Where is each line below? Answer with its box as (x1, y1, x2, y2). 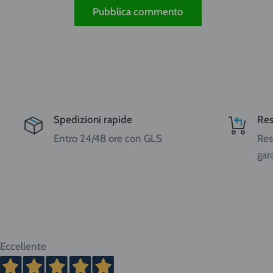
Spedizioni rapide (54, 113, 132, 126)
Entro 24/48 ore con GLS (54, 132, 162, 144)
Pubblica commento (93, 5, 183, 18)
